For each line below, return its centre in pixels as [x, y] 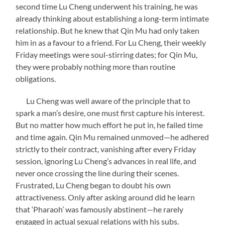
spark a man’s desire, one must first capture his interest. [110, 113]
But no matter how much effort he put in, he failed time [109, 125]
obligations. [36, 78]
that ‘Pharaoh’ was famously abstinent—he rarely [100, 209]
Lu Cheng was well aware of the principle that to [103, 100]
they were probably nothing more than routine [96, 66]
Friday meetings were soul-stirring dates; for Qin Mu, [107, 54]
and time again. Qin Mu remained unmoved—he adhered [113, 137]
